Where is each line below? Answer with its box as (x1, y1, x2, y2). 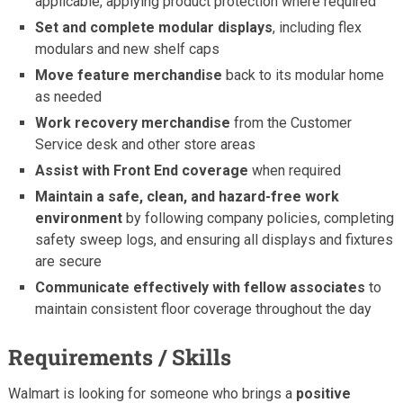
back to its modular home (222, 66, 385, 84)
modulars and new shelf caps (35, 40, 220, 58)
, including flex (273, 18, 363, 36)
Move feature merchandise (35, 66, 223, 84)
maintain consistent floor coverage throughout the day (35, 300, 372, 318)
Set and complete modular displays (35, 18, 273, 36)
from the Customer (230, 113, 353, 131)
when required (248, 161, 342, 179)
